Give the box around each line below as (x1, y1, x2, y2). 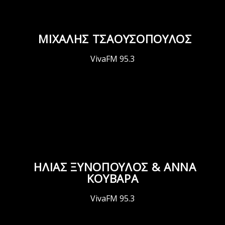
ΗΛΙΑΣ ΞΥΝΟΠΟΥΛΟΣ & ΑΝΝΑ (34, 159, 196, 175)
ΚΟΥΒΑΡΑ (86, 171, 139, 187)
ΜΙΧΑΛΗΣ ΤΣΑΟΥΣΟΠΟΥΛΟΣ (38, 31, 192, 47)
